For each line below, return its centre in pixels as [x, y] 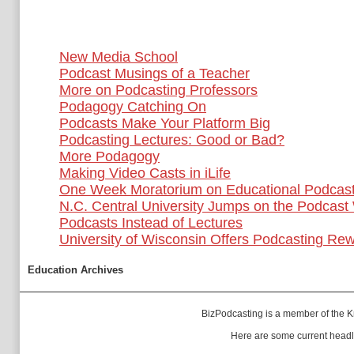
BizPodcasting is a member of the [274, 314]
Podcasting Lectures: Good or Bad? [172, 140]
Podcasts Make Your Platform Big [165, 123]
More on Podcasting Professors [158, 90]
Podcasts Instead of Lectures [151, 223]
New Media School [119, 57]
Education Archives [75, 270]
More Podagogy [109, 156]
